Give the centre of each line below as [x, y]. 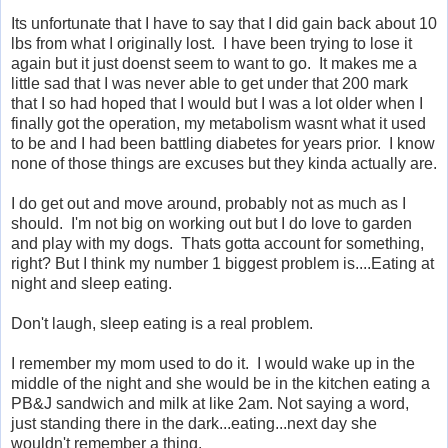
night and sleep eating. [91, 284]
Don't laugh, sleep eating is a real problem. [162, 324]
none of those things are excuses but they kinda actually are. [224, 164]
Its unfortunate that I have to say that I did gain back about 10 [224, 24]
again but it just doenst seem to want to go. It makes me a [214, 64]
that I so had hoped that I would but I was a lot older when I [217, 104]
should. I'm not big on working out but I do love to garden [211, 224]
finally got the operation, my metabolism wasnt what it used [218, 124]
